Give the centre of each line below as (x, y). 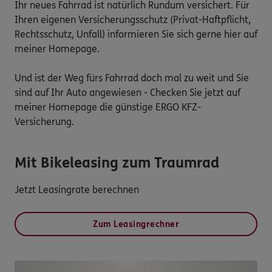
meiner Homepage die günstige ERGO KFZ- (108, 107)
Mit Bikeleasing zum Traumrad (117, 163)
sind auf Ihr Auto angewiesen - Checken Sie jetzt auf (127, 93)
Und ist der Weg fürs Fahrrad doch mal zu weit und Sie (132, 78)
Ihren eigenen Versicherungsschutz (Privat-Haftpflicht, (133, 20)
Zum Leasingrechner (136, 225)
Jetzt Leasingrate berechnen (77, 190)
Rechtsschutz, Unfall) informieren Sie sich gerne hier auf (136, 35)
